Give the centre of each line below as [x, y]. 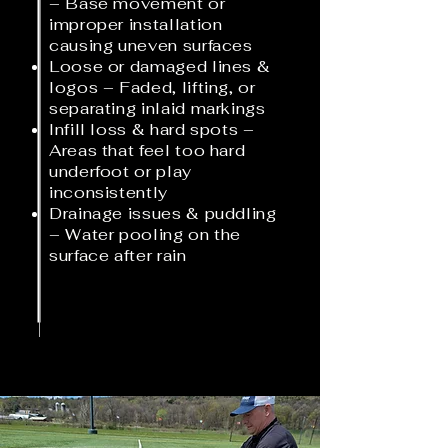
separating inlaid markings [157, 108]
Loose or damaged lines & [160, 66]
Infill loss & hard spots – [152, 129]
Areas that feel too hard [147, 150]
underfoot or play [120, 171]
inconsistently [108, 192]
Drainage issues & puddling [163, 213]
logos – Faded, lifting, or [152, 87]
